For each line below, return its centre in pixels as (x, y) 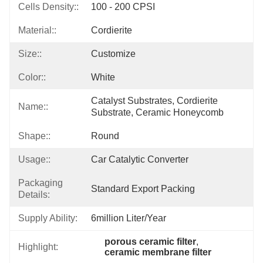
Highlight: (38, 247)
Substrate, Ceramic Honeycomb (157, 112)
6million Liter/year (129, 218)
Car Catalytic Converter (140, 159)
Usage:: (34, 159)
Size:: (30, 54)
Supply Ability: (48, 218)
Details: (34, 195)
